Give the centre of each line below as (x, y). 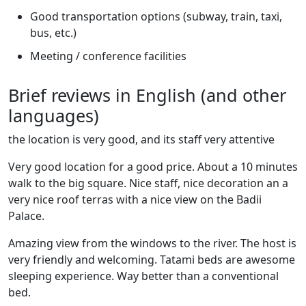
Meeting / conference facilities (108, 56)
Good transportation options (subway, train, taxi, (156, 16)
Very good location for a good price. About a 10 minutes (153, 166)
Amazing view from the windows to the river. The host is (152, 243)
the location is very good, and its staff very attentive (141, 139)
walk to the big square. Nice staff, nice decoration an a (148, 183)
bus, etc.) (53, 32)
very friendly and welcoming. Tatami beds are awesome (152, 259)
